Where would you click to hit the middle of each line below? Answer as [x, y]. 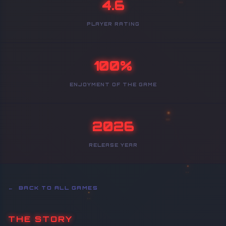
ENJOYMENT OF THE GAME [113, 85]
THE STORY [40, 219]
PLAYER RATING [113, 24]
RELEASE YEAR [113, 145]
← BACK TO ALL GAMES [53, 188]
